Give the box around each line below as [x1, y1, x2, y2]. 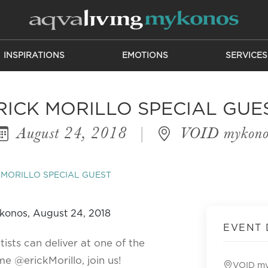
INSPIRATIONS [3, 51, 65, 60]
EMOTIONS [121, 51, 168, 60]
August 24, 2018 [12, 123, 132, 142]
